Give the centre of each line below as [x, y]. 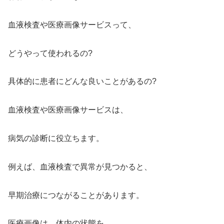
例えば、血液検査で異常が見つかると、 [80, 166]
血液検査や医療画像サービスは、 [68, 110]
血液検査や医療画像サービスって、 [72, 24]
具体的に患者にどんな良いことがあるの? [82, 81]
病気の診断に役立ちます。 [56, 138]
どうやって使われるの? [50, 53]
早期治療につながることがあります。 [76, 195]
